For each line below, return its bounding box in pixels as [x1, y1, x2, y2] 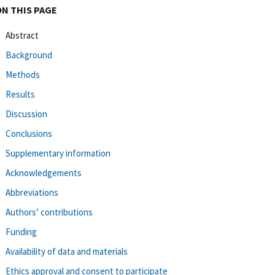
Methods [6, 68, 40, 80]
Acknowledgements [6, 166, 82, 179]
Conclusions [6, 127, 52, 139]
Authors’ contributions [6, 206, 93, 218]
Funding [6, 225, 37, 238]
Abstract [6, 29, 39, 41]
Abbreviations [6, 186, 58, 198]
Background [6, 48, 52, 61]
